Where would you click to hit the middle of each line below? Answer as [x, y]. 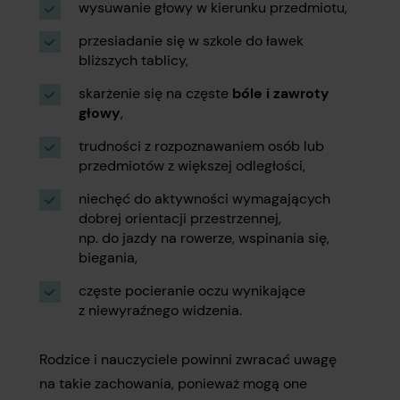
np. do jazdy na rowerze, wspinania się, [204, 238]
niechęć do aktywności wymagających [204, 199]
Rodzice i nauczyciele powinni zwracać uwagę [188, 359]
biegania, [108, 258]
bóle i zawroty [281, 93]
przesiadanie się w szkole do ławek [191, 41]
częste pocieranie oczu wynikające [192, 291]
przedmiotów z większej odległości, [192, 166]
